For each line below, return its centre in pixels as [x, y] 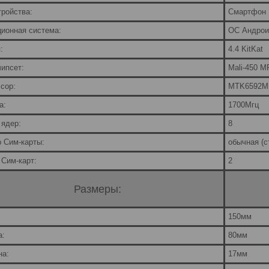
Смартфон [247, 12]
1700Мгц [243, 105]
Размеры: [97, 189]
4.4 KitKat [246, 49]
